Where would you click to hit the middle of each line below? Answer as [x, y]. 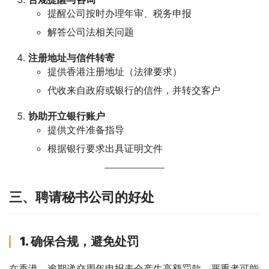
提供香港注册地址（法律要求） [115, 71]
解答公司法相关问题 [91, 32]
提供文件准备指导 [86, 129]
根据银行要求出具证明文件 [105, 148]
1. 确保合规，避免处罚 [79, 241]
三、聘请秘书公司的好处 [82, 197]
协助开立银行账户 [67, 116]
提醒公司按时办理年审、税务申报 [119, 13]
